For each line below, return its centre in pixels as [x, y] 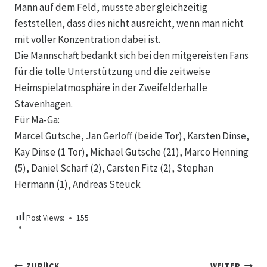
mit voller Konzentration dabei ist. [87, 40]
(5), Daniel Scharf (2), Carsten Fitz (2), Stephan [114, 168]
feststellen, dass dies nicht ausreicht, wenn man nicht [129, 24]
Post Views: [45, 218]
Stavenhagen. [44, 104]
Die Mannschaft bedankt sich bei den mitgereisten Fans [131, 56]
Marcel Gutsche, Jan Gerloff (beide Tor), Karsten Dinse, [132, 136]
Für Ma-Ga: [37, 120]
